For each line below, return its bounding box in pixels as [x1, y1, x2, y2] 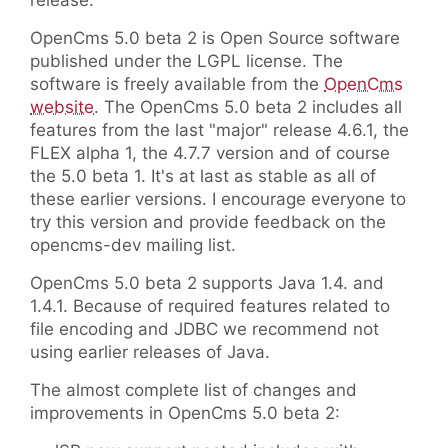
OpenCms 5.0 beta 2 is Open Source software [30, 28, 400, 49]
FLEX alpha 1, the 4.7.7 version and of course [30, 143, 390, 164]
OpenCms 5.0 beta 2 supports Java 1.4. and [30, 273, 384, 294]
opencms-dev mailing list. [30, 235, 236, 256]
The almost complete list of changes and [30, 380, 357, 401]
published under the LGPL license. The [30, 51, 343, 72]
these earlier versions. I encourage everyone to [30, 189, 406, 210]
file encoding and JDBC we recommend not [30, 319, 379, 340]
